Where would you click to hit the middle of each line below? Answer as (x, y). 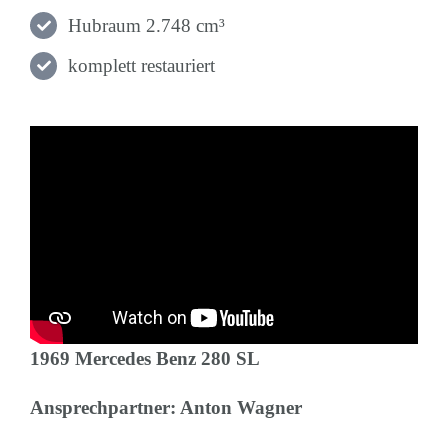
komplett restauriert (142, 66)
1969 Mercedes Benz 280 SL (144, 359)
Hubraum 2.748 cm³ (147, 25)
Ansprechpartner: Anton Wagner (165, 408)
